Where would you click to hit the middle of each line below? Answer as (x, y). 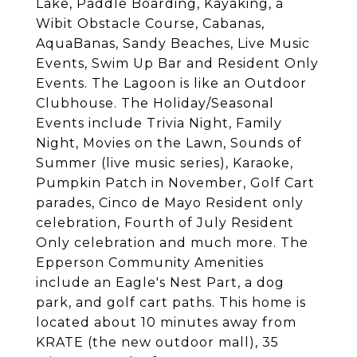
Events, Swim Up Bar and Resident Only (177, 63)
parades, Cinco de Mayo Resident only (170, 203)
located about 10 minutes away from (166, 322)
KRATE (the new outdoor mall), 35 (157, 342)
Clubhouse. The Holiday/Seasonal (155, 103)
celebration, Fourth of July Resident (165, 223)
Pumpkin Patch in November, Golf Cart (175, 183)
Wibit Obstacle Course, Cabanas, (150, 24)
